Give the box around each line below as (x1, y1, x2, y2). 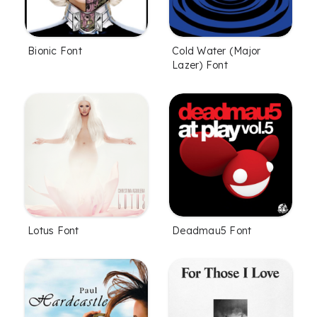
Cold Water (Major (172, 45, 261, 58)
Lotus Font (28, 224, 79, 238)
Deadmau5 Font (172, 224, 252, 238)
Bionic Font (28, 45, 82, 58)
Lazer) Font (172, 59, 228, 72)
